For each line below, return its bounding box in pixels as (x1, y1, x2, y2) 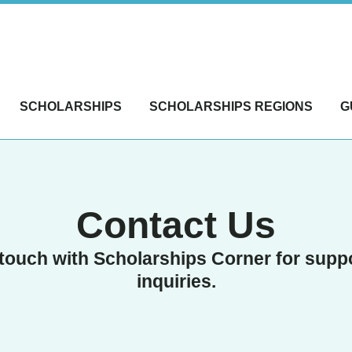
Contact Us (76, 204, 276, 247)
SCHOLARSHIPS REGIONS (149, 100, 313, 114)
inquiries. (136, 271, 216, 292)
